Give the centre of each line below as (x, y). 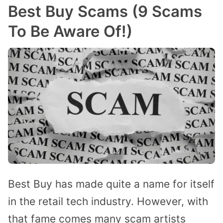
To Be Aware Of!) (70, 31)
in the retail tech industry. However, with (108, 202)
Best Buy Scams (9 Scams (105, 11)
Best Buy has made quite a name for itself (111, 184)
